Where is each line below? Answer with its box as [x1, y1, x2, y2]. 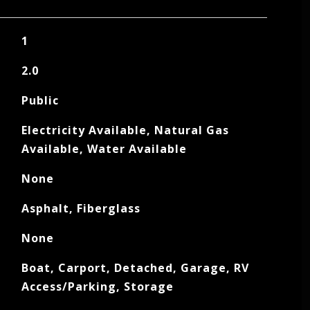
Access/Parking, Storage [21, 279, 174, 294]
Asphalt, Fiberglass [21, 201, 140, 216]
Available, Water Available [21, 141, 187, 156]
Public [21, 93, 59, 108]
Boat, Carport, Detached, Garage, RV [21, 260, 249, 275]
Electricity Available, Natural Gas [21, 122, 229, 138]
